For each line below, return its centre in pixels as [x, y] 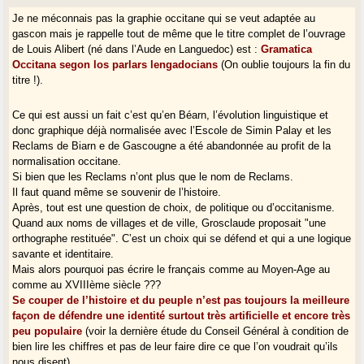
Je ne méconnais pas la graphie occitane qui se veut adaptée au [164, 18]
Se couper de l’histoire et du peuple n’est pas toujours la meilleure [181, 300]
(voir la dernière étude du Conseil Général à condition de [216, 331]
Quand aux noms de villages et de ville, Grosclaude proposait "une [169, 223]
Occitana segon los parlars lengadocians [115, 64]
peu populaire [48, 331]
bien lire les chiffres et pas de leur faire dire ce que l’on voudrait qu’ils [175, 346]
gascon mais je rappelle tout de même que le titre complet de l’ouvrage [179, 33]
